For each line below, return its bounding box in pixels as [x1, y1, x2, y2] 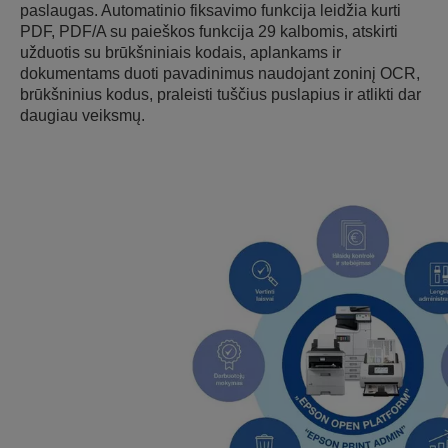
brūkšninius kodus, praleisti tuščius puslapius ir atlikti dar [20, 85, 421, 103]
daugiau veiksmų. [20, 106, 145, 124]
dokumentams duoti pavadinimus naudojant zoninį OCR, [20, 64, 420, 82]
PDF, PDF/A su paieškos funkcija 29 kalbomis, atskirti [20, 22, 398, 40]
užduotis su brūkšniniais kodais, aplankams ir [20, 43, 341, 61]
